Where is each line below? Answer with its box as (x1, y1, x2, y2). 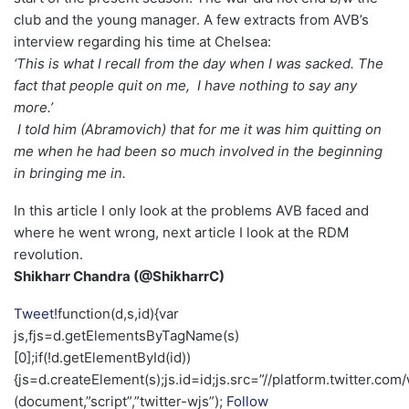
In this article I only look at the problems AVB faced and (14, 202, 369, 220)
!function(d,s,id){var (54, 305, 179, 323)
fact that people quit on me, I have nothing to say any (14, 77, 357, 95)
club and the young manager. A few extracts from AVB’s (14, 11, 369, 29)
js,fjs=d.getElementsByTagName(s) (14, 327, 239, 345)
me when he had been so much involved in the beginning (14, 142, 383, 161)
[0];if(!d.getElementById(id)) (14, 349, 191, 367)
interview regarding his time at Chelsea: (14, 33, 271, 51)
